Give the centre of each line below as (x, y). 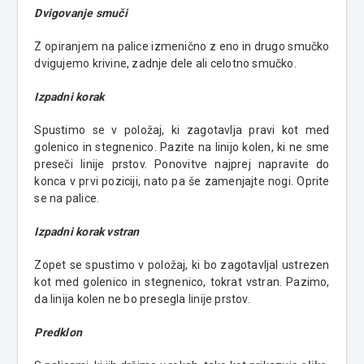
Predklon (58, 333)
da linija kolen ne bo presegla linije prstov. (142, 299)
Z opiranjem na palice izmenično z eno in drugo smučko (182, 47)
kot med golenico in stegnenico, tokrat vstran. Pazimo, (182, 282)
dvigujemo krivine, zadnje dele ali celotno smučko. (165, 64)
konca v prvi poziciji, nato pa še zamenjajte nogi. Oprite (182, 182)
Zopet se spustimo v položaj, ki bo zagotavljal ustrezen (182, 265)
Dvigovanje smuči (81, 13)
